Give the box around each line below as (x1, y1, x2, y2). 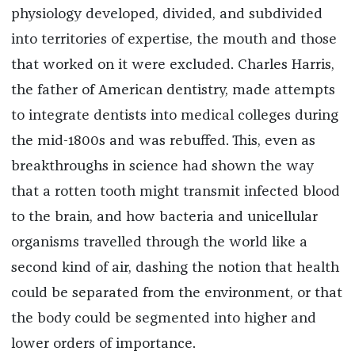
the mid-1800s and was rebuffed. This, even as (10, 133, 315, 148)
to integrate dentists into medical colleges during (10, 108, 338, 123)
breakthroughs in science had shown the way (10, 158, 314, 174)
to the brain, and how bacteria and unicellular (10, 209, 318, 224)
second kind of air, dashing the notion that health (10, 260, 339, 275)
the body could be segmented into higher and (10, 311, 316, 326)
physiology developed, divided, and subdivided (10, 6, 323, 21)
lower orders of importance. (10, 336, 196, 351)
